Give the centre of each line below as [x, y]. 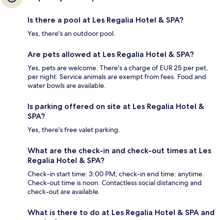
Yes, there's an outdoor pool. [71, 33]
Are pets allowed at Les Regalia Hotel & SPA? [111, 54]
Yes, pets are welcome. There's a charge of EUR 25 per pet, [118, 68]
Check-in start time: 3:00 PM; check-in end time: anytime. [116, 174]
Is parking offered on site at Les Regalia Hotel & [116, 106]
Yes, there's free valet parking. [74, 129]
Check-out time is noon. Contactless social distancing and [115, 182]
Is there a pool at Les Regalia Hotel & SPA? [106, 20]
